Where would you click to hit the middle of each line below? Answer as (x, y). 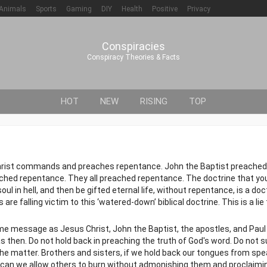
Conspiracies (133, 46)
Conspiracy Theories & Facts (133, 57)
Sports (46, 9)
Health (132, 9)
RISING (154, 101)
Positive (165, 9)
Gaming (79, 9)
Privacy (199, 9)
